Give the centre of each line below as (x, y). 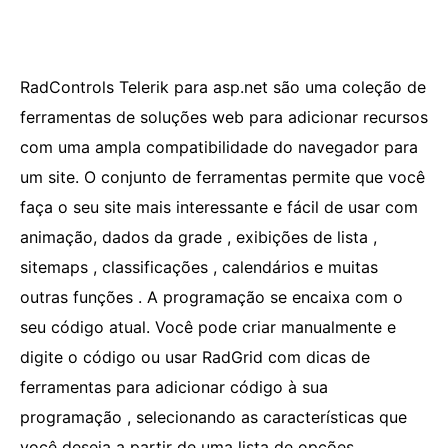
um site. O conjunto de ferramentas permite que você (222, 177)
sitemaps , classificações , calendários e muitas (199, 267)
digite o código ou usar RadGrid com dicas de (195, 357)
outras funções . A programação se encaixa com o (211, 297)
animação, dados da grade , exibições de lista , (198, 237)
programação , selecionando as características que (213, 417)
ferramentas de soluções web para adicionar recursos (224, 117)
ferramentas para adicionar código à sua (174, 387)
